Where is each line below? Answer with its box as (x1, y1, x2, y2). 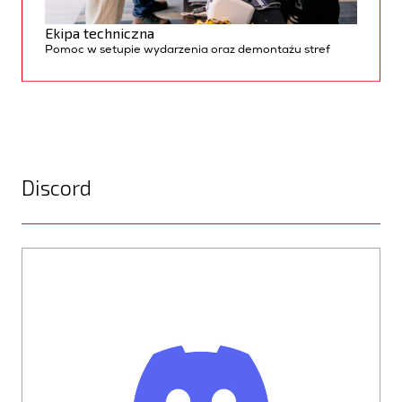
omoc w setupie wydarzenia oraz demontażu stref (52, 43, 330, 57)
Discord (22, 174, 92, 200)
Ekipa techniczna (44, 23, 154, 41)
